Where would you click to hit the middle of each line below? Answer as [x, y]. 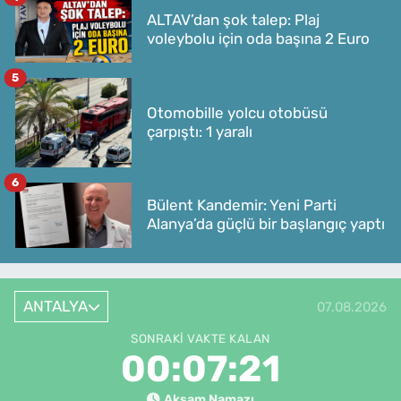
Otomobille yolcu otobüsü [237, 112]
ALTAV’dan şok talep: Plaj [233, 20]
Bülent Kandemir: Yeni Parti [242, 205]
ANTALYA [55, 307]
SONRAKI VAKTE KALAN [200, 339]
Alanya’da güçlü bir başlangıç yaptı [266, 224]
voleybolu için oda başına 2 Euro [258, 39]
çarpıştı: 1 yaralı [200, 131]
